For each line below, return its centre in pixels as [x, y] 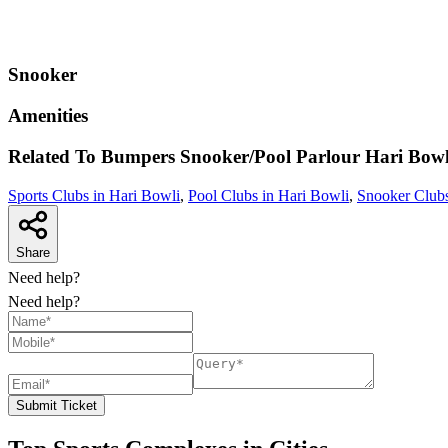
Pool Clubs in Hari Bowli [268, 195]
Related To [54, 156]
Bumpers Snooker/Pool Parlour [230, 156]
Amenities [48, 116]
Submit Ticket [56, 405]
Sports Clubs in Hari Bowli [94, 195]
